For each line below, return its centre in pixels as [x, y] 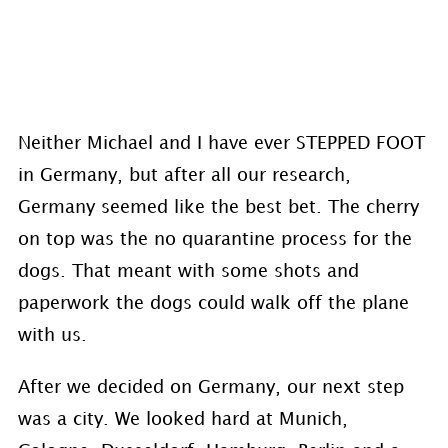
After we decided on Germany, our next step [210, 387]
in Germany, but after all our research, [184, 175]
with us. [52, 335]
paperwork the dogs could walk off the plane [213, 303]
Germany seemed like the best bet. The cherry [218, 207]
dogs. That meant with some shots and [188, 271]
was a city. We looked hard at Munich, [182, 419]
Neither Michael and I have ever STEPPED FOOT [221, 143]
